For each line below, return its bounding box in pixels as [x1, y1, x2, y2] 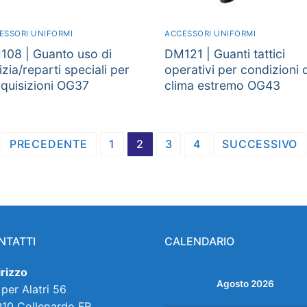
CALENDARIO [164, 234, 234, 249]
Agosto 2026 [216, 278, 274, 290]
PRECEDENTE [9, 137, 88, 151]
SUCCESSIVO [222, 137, 298, 151]
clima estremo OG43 [164, 77, 280, 93]
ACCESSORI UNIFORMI [164, 28, 256, 38]
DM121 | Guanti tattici [164, 46, 285, 61]
